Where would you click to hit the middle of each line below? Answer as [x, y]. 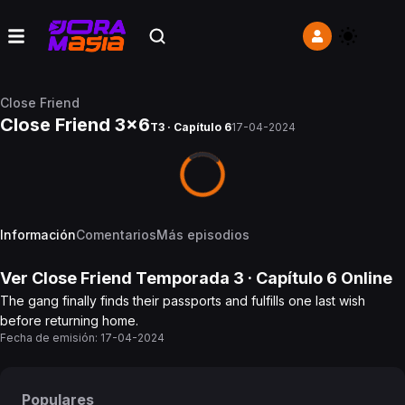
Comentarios [116, 235]
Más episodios [203, 235]
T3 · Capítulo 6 [191, 127]
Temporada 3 [188, 278]
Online [365, 278]
